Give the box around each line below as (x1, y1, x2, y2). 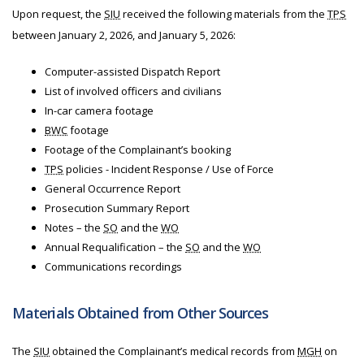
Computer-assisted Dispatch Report (45, 64, 220, 79)
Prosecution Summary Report (45, 201, 189, 215)
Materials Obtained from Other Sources (12, 303, 269, 323)
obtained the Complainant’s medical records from (50, 344, 297, 358)
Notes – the (45, 220, 103, 235)
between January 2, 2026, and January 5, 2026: (12, 28, 236, 42)
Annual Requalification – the (45, 240, 185, 254)
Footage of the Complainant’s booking (45, 142, 231, 157)
